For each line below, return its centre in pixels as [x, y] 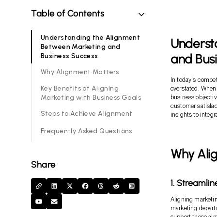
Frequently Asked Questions [86, 131]
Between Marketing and [81, 46]
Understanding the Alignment [91, 37]
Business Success [70, 56]
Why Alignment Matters [80, 72]
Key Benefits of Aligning [80, 88]
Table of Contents [68, 13]
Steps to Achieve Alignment [87, 114]
